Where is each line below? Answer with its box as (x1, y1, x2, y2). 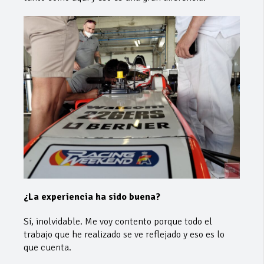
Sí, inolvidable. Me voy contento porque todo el (24, 215, 212, 227)
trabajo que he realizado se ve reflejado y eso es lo (24, 228, 225, 240)
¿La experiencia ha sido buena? (24, 190, 160, 203)
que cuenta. (24, 241, 71, 253)
